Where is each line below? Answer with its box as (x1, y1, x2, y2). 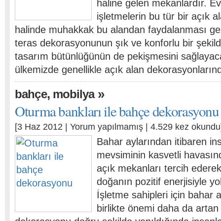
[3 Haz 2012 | (15, 122, 70, 132)
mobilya (52, 87, 95, 101)
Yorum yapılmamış (70, 122, 143, 132)
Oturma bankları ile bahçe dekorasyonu (15, 101, 219, 120)
